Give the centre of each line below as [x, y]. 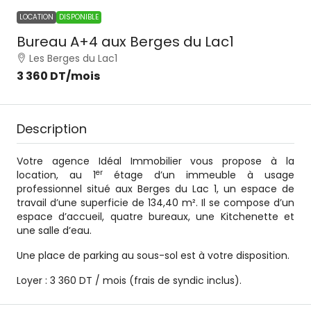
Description [52, 128]
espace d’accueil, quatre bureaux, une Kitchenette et [155, 216]
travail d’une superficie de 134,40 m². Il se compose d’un [155, 202]
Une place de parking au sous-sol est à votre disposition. [153, 255]
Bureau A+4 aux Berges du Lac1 [125, 41]
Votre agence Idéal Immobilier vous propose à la [155, 161]
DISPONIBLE [79, 17]
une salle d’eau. [54, 230]
